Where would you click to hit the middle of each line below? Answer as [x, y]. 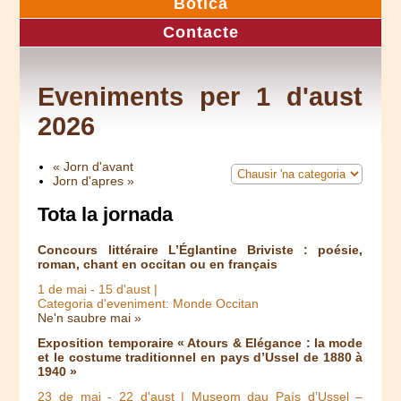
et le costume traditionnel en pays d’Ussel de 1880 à [200, 358]
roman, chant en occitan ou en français [158, 264]
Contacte [200, 32]
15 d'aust [125, 290]
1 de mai [63, 290]
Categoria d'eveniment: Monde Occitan [149, 304]
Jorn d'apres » [94, 180]
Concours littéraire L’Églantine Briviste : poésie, [200, 250]
